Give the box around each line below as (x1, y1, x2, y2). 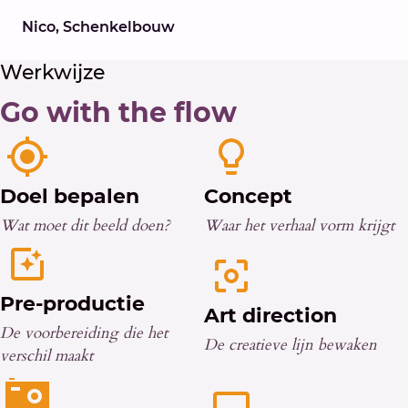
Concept (204, 184, 292, 209)
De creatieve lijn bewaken (204, 333, 377, 355)
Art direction (204, 302, 337, 328)
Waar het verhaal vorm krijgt (204, 215, 394, 237)
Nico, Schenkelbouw (22, 18, 175, 36)
